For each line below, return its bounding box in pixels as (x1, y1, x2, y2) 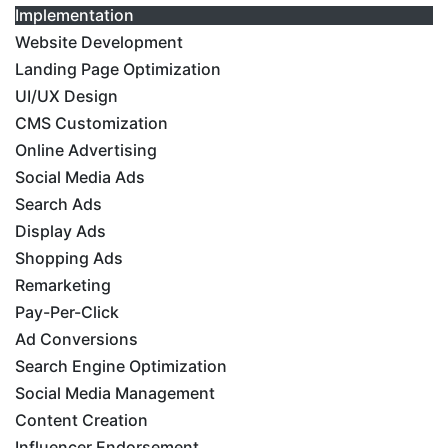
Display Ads (15, 221, 106, 242)
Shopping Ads (15, 248, 123, 269)
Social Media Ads (15, 167, 145, 188)
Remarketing (15, 275, 111, 296)
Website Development (15, 32, 183, 53)
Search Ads (15, 194, 102, 215)
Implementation (15, 5, 134, 26)
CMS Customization (15, 113, 168, 134)
